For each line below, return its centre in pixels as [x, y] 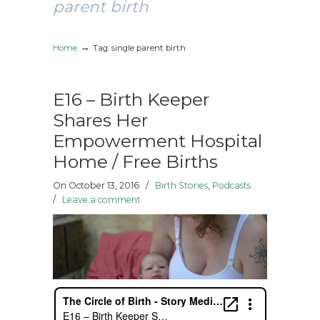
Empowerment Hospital [157, 141]
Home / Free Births [135, 161]
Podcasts [231, 185]
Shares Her [100, 120]
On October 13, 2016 [97, 185]
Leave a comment [101, 200]
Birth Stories [181, 185]
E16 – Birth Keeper [131, 99]
